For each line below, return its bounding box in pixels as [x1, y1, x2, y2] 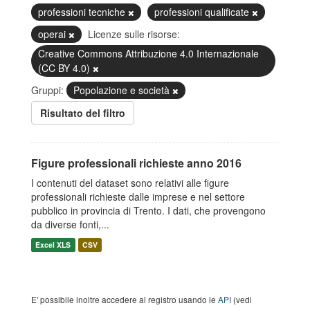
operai [38, 27, 69, 41]
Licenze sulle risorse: [88, 27, 180, 41]
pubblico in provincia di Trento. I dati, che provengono [31, 203, 266, 217]
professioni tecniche [38, 5, 128, 19]
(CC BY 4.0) [38, 61, 93, 75]
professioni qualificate [154, 5, 252, 19]
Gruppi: [31, 83, 64, 97]
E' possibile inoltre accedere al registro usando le [31, 293, 218, 305]
